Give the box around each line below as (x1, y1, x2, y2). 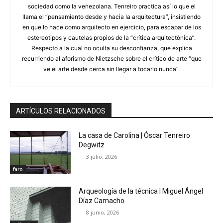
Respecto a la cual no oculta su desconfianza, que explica (31, 44, 192, 52)
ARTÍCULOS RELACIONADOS (16, 107, 106, 115)
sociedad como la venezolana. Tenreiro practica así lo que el (27, 2, 196, 10)
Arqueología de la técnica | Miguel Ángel (79, 187, 204, 195)
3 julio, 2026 (86, 153, 117, 161)
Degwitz (79, 141, 105, 149)
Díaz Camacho (79, 196, 125, 205)
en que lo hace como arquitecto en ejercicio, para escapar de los (22, 23, 201, 31)
